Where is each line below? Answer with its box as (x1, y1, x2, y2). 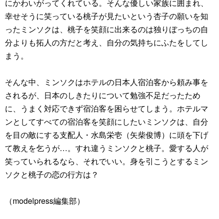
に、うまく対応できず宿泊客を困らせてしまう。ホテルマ (5, 103, 208, 114)
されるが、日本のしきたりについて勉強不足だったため (5, 89, 200, 101)
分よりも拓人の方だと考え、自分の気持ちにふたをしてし (5, 37, 208, 48)
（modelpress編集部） (5, 195, 85, 206)
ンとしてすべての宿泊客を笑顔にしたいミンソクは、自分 (5, 116, 208, 127)
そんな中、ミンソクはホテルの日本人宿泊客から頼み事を (5, 76, 208, 88)
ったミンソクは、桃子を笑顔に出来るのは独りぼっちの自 (5, 23, 208, 35)
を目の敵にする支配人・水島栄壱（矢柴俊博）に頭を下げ (5, 129, 208, 140)
